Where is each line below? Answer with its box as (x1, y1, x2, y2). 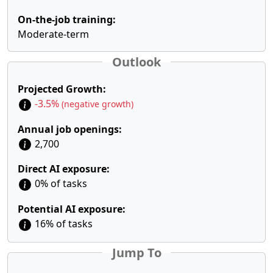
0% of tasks (32, 177, 87, 191)
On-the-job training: (18, 13, 116, 26)
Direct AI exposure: (18, 162, 110, 176)
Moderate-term (18, 27, 89, 41)
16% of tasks (32, 217, 93, 231)
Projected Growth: (18, 82, 106, 96)
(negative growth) (62, 98, 133, 110)
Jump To (112, 244, 161, 261)
